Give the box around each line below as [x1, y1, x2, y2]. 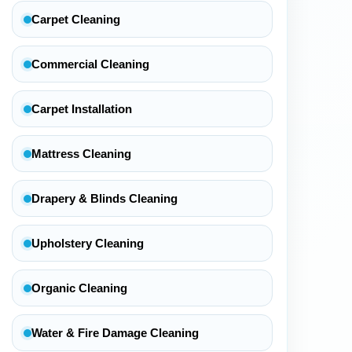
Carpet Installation [31, 102, 132, 115]
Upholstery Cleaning [31, 236, 144, 250]
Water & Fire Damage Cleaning [31, 326, 199, 339]
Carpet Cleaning [31, 13, 120, 26]
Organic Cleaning [31, 281, 127, 295]
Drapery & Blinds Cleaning [31, 192, 178, 205]
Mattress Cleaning [31, 147, 131, 160]
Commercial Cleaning [31, 57, 149, 71]
